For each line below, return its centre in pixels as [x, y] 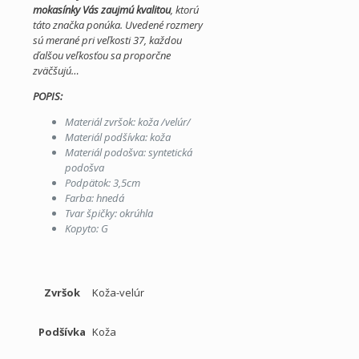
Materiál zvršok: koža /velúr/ [128, 121]
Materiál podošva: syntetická [129, 152]
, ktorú [185, 9]
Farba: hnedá [95, 198]
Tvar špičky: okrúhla [109, 213]
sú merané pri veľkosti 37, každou [107, 40]
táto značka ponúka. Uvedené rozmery [118, 24]
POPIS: [48, 96]
